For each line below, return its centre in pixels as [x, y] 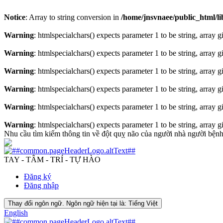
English [16, 213]
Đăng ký [38, 176]
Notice [15, 17]
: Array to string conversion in [73, 17]
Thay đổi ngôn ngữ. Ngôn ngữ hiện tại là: [67, 203]
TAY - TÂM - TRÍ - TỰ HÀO [52, 160]
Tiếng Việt [143, 203]
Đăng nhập [41, 185]
